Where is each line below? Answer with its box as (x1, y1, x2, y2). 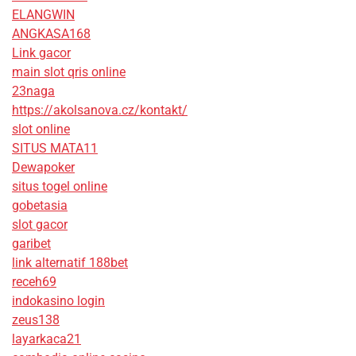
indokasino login (12, 293, 105, 309)
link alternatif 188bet (12, 255, 128, 271)
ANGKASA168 (12, 26, 91, 42)
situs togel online (12, 179, 107, 195)
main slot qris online (12, 64, 126, 80)
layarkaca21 (12, 331, 81, 347)
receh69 (12, 274, 56, 290)
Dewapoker (12, 160, 75, 176)
